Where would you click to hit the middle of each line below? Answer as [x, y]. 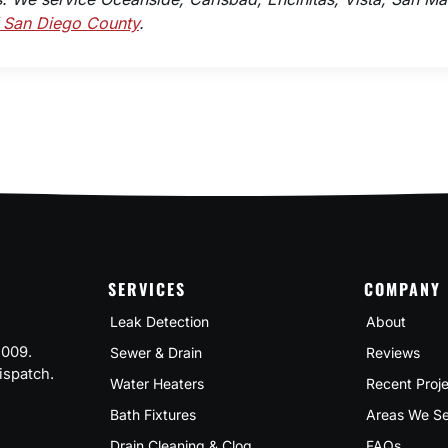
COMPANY [403, 289]
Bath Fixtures [152, 414]
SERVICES [146, 289]
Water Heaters [156, 383]
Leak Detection [159, 321]
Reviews [393, 352]
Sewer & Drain [155, 352]
